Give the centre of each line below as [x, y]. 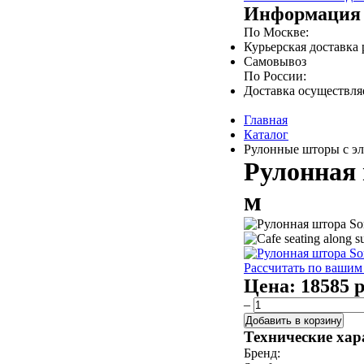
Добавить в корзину [294, 321]
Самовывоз [275, 61]
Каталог [266, 134]
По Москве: [276, 32]
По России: [275, 76]
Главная [266, 120]
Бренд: [262, 353]
